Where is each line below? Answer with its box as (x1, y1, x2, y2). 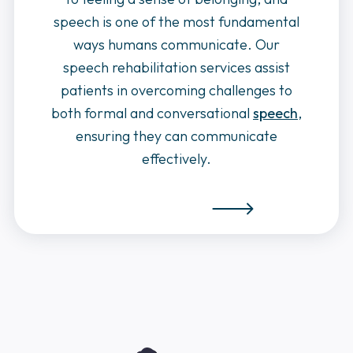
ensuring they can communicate (76, 126, 277, 145)
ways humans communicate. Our (73, 35, 280, 54)
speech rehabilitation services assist (63, 58, 290, 76)
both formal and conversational (51, 103, 253, 122)
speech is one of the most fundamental (54, 12, 299, 31)
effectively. (142, 149, 211, 168)
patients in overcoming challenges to (61, 80, 292, 99)
